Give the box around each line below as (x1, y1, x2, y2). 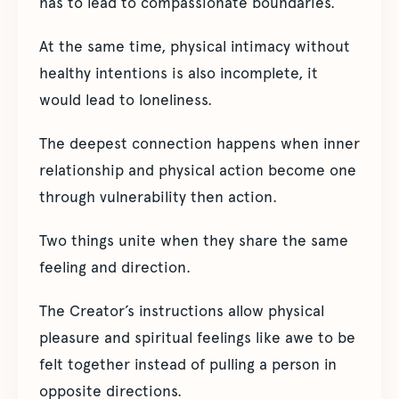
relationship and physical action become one (39, 161, 356, 179)
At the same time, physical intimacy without (39, 37, 350, 55)
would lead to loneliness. (39, 91, 212, 109)
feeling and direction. (39, 258, 191, 276)
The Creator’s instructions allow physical (39, 302, 324, 320)
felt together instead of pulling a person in (39, 355, 337, 373)
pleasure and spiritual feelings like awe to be (39, 329, 355, 346)
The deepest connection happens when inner (39, 134, 360, 152)
